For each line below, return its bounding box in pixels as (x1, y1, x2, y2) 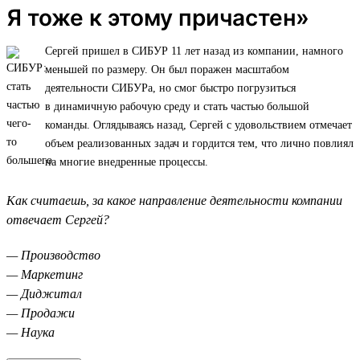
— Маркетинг (6, 267, 83, 281)
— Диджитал (6, 286, 82, 301)
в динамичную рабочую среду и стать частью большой (45, 100, 309, 112)
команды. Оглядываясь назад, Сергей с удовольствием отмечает (45, 118, 352, 131)
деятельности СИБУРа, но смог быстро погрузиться (45, 81, 296, 94)
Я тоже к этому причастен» (6, 3, 309, 31)
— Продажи (6, 305, 75, 320)
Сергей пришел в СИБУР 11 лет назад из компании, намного (45, 44, 343, 57)
